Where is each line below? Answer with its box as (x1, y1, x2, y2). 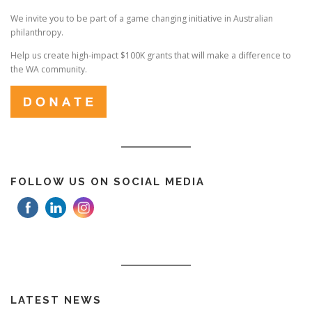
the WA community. (10, 63, 87, 76)
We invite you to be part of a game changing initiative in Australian (10, 13, 273, 25)
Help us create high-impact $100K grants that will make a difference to (10, 49, 291, 62)
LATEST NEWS (10, 294, 102, 307)
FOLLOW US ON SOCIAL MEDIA (10, 175, 205, 189)
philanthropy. (10, 26, 63, 39)
